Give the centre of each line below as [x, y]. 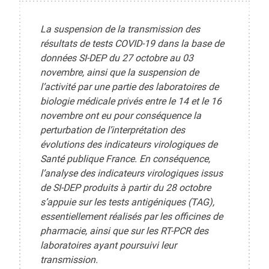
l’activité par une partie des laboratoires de [129, 86]
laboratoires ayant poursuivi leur [108, 245]
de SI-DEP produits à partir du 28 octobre [125, 187]
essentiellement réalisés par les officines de [131, 216]
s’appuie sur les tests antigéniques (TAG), [127, 202]
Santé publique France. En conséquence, [125, 159]
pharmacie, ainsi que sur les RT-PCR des [124, 231]
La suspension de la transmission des [120, 29]
